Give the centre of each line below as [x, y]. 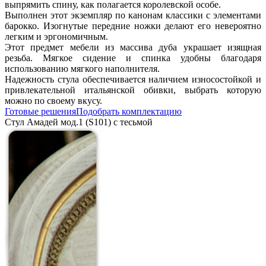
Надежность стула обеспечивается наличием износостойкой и [133, 79]
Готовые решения [40, 111]
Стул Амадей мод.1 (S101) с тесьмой [79, 122]
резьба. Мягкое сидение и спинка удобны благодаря [133, 58]
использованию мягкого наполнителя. [82, 68]
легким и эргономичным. [56, 36]
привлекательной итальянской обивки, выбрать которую [133, 90]
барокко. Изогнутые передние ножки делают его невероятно [133, 26]
